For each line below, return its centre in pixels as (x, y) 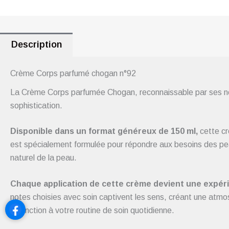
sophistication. (36, 105)
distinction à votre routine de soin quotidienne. (92, 211)
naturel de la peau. (43, 157)
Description (36, 45)
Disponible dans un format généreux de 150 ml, (105, 131)
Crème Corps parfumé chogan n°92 (73, 73)
